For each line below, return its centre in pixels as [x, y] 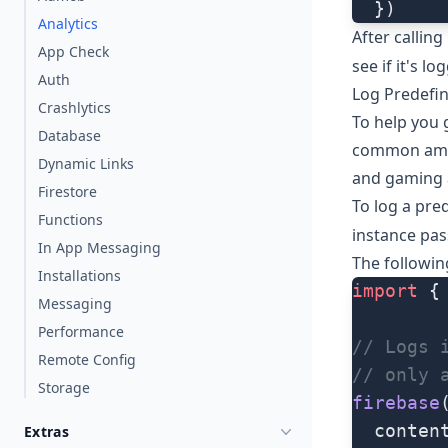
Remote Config [87, 359]
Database [69, 135]
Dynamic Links [86, 163]
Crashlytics [74, 107]
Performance [81, 331]
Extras [47, 431]
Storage [64, 387]
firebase [396, 403]
